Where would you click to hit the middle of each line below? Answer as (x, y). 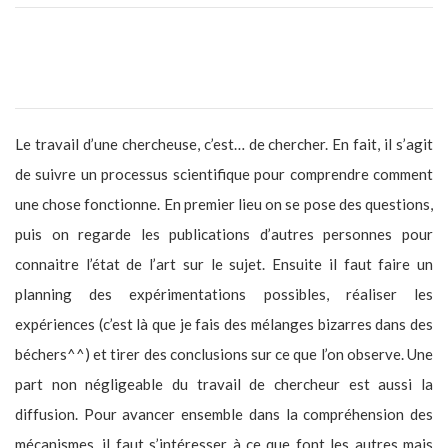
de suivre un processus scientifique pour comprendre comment (224, 173)
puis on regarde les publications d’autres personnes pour (224, 233)
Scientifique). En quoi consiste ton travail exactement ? (198, 72)
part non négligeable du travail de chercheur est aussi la (224, 383)
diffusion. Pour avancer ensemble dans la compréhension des (224, 413)
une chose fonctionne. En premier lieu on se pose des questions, (224, 203)
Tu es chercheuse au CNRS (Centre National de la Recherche (224, 42)
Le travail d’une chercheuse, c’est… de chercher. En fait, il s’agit (224, 143)
